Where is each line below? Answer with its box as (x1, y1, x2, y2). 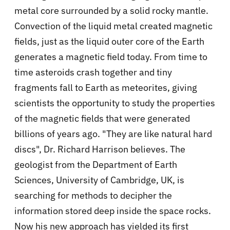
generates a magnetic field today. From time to (14, 50, 207, 63)
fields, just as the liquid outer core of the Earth (14, 35, 204, 47)
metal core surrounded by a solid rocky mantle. (14, 4, 208, 16)
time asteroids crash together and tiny (14, 66, 172, 78)
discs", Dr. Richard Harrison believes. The (14, 143, 185, 155)
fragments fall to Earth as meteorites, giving (14, 81, 197, 93)
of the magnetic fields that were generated (14, 112, 190, 124)
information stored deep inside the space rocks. (14, 204, 211, 217)
